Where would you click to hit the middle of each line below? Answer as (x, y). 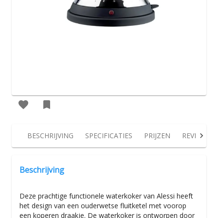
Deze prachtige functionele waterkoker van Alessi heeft (106, 196)
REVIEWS (196, 136)
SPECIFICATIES (109, 136)
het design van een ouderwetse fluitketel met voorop (103, 206)
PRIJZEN (157, 136)
